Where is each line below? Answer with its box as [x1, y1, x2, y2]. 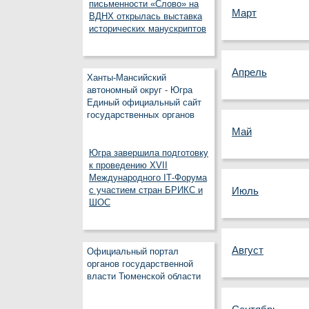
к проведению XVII [89, 161, 168, 170]
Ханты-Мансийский [87, 73, 166, 83]
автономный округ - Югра [87, 86, 192, 95]
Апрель [232, 67, 267, 78]
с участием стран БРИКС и [89, 186, 203, 195]
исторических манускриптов [89, 24, 206, 34]
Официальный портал [87, 247, 179, 257]
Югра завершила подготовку [89, 148, 208, 158]
